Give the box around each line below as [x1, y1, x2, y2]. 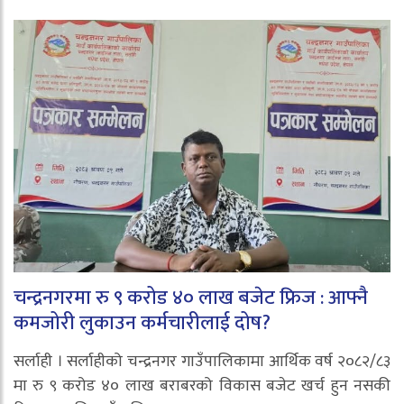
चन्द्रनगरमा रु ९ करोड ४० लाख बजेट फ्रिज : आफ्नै [14, 281, 368, 316]
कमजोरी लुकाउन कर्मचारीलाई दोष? [14, 307, 271, 341]
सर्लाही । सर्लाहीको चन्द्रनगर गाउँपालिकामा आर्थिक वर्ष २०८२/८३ [14, 348, 390, 376]
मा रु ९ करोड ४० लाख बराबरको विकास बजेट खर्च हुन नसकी [14, 372, 390, 400]
